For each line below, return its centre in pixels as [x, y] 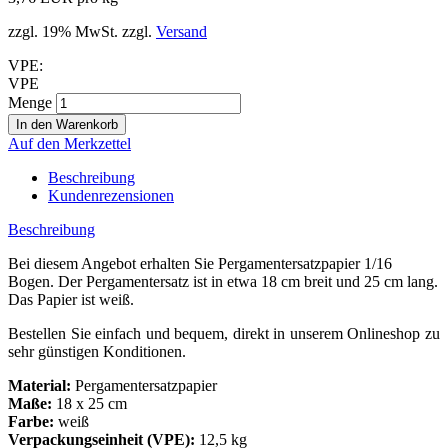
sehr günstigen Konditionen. [97, 351]
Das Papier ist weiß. [71, 299]
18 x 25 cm [89, 403]
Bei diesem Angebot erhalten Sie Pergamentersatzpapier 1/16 [200, 263]
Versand [181, 31]
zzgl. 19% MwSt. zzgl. [82, 31]
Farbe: [33, 421]
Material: [39, 385]
